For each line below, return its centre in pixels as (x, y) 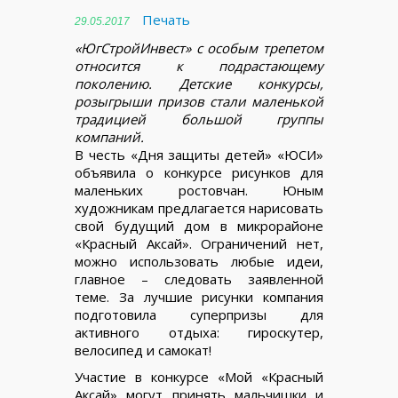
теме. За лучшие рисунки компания (199, 296)
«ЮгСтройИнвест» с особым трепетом (199, 48)
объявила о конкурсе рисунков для (199, 172)
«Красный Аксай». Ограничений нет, (199, 243)
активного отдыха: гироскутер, (199, 332)
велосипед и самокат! (143, 350)
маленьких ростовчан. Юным (199, 190)
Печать (166, 19)
